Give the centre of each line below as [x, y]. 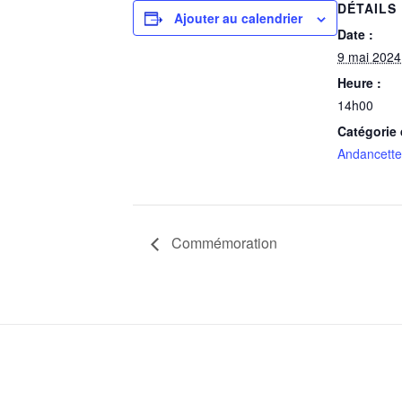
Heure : [359, 83]
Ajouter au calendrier [238, 18]
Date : [355, 34]
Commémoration [223, 242]
